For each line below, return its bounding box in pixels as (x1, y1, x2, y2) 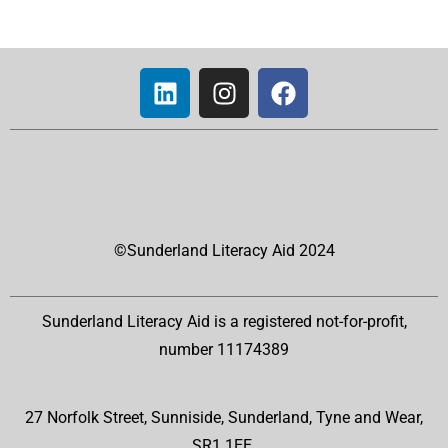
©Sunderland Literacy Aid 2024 (113, 241, 335, 260)
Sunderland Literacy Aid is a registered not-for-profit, (41, 312, 407, 331)
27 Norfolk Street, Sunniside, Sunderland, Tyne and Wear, (25, 408, 423, 427)
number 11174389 (159, 340, 289, 359)
